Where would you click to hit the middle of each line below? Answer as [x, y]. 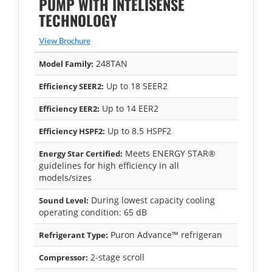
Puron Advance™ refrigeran [165, 234]
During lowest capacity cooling [152, 200]
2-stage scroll [116, 257]
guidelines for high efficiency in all [109, 165]
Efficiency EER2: [69, 108]
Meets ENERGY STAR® [169, 153]
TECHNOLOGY [78, 20]
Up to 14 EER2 [129, 108]
